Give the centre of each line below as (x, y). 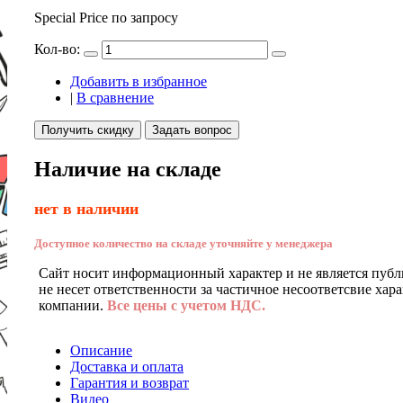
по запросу (145, 17)
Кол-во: (57, 49)
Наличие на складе (128, 169)
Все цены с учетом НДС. (186, 305)
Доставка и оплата (127, 366)
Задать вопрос (192, 130)
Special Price (71, 17)
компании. (73, 305)
